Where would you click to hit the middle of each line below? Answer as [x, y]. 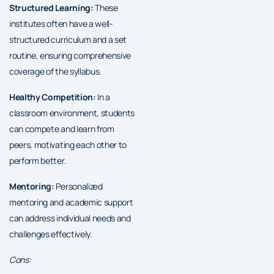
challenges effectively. [51, 234]
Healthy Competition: [53, 97]
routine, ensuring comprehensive [70, 55]
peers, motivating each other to [68, 144]
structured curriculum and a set [68, 39]
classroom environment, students [72, 113]
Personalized [78, 186]
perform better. [38, 160]
